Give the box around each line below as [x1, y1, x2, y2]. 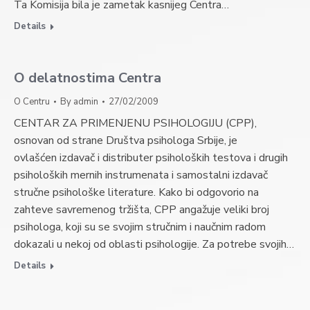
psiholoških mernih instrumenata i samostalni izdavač [14, 167, 268, 183]
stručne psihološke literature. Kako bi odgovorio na [14, 185, 259, 200]
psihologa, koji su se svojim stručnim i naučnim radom [14, 219, 266, 235]
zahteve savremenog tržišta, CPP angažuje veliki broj [14, 202, 269, 217]
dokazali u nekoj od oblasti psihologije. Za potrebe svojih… [14, 237, 294, 252]
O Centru [14, 95, 50, 108]
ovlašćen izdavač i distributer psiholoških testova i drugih [14, 150, 288, 165]
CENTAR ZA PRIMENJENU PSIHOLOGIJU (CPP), [14, 116, 257, 131]
